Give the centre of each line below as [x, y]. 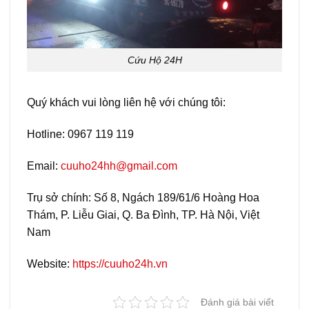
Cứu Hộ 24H [154, 60]
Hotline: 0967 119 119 [80, 134]
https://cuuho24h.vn [120, 263]
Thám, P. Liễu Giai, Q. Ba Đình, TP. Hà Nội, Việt [143, 215]
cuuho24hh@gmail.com [119, 166]
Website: [50, 263]
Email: [44, 166]
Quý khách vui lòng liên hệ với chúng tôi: [126, 103]
